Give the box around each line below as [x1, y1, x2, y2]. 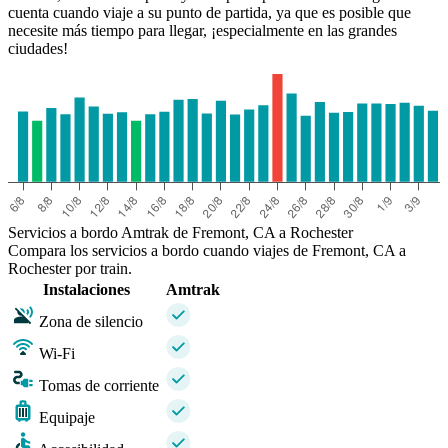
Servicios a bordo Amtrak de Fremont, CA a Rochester [8, 224, 353, 242]
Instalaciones [43, 281, 130, 299]
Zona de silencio [39, 313, 143, 331]
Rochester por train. [8, 260, 132, 278]
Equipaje [39, 409, 95, 427]
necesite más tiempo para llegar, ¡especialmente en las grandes [8, 22, 397, 40]
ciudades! [8, 40, 68, 58]
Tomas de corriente [39, 377, 159, 395]
